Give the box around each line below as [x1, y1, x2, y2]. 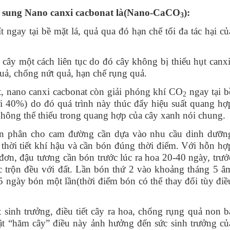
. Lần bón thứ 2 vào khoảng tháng [69, 163, 213, 175]
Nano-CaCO [127, 7, 180, 18]
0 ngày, [180, 151, 214, 163]
